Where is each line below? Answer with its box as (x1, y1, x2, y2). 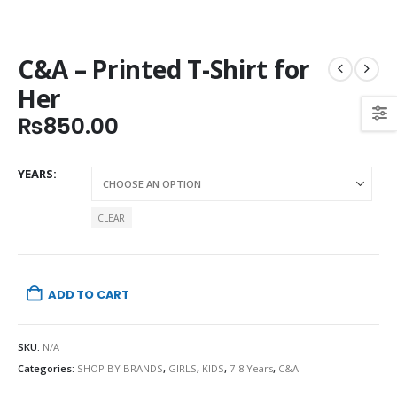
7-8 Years (230, 362, 273, 376)
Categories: (18, 362, 77, 376)
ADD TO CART (48, 285, 130, 303)
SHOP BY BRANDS (77, 362, 163, 376)
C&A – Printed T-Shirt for (18, 51, 311, 86)
